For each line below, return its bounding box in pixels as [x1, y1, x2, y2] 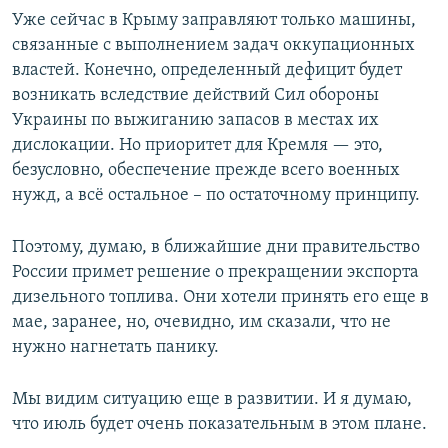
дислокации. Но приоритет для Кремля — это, [12, 135, 383, 155]
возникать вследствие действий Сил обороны [12, 85, 379, 105]
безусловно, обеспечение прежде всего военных [12, 160, 400, 180]
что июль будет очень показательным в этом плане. [12, 414, 427, 434]
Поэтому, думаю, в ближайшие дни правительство [12, 237, 420, 257]
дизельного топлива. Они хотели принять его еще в [12, 287, 429, 307]
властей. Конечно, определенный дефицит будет [12, 60, 402, 80]
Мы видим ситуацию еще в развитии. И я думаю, [12, 389, 412, 409]
